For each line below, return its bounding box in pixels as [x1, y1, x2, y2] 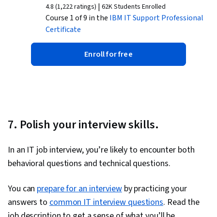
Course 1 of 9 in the [46, 13, 109, 24]
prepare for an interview [37, 183, 122, 195]
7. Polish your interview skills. [8, 116, 159, 134]
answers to [8, 196, 49, 209]
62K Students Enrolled [102, 2, 166, 12]
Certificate [46, 24, 81, 35]
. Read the [163, 196, 200, 209]
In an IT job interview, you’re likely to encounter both [8, 144, 195, 156]
